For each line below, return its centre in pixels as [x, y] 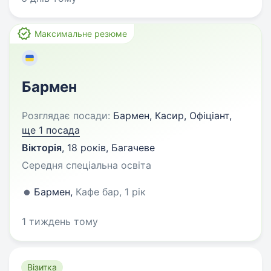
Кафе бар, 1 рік [111, 192]
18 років [87, 148]
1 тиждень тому [60, 221]
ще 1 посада [51, 130]
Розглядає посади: [66, 116]
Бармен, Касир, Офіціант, [171, 116]
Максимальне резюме [81, 34]
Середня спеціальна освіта [87, 165]
